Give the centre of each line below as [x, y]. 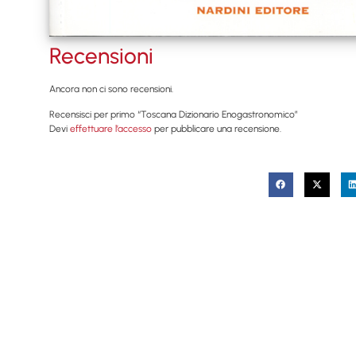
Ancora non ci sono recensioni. [111, 89]
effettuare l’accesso [111, 129]
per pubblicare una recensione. [217, 129]
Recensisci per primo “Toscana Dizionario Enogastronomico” [174, 115]
